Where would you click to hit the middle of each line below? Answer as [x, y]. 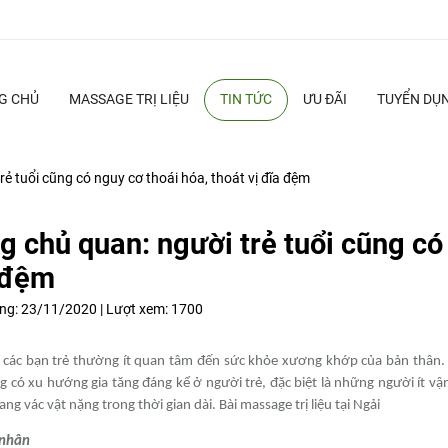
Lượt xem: [138, 309]
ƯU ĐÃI [324, 100]
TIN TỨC [245, 100]
